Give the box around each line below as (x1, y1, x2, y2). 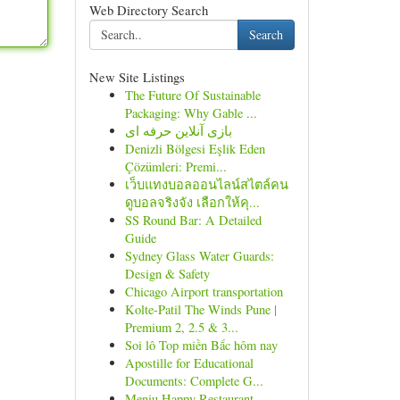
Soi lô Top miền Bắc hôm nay (124, 337, 278, 354)
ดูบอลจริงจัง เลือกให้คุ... (124, 194, 260, 211)
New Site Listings (88, 68, 185, 86)
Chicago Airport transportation (124, 283, 283, 300)
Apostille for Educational (124, 354, 254, 371)
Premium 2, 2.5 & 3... (124, 319, 238, 336)
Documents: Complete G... (124, 372, 263, 389)
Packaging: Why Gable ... (124, 104, 257, 121)
